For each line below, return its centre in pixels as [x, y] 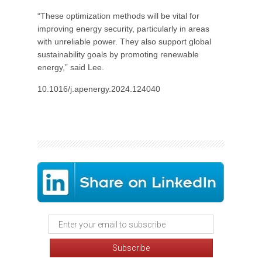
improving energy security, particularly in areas [123, 29]
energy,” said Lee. [71, 67]
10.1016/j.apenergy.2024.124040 [99, 89]
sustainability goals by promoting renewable [118, 54]
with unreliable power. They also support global [124, 42]
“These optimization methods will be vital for [118, 16]
